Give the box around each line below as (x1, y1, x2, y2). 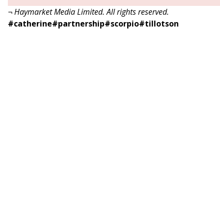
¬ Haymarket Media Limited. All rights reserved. (8, 6, 169, 17)
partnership (58, 18, 105, 29)
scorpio (110, 18, 139, 29)
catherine (14, 18, 52, 29)
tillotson (145, 18, 179, 29)
